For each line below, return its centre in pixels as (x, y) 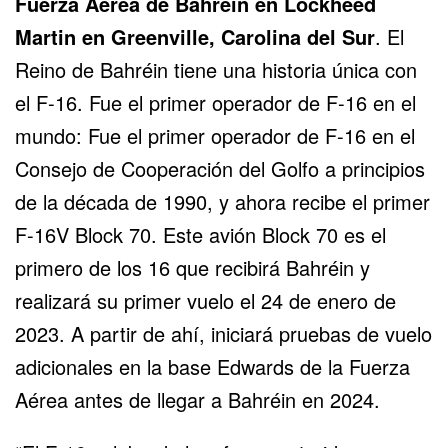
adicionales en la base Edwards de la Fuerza (212, 366)
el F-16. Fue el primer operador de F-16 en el (215, 102)
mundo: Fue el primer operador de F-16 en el (215, 135)
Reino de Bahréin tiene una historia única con (216, 69)
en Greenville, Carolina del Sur (225, 36)
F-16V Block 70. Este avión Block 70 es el (200, 234)
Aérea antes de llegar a (121, 399)
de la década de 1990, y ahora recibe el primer (222, 201)
